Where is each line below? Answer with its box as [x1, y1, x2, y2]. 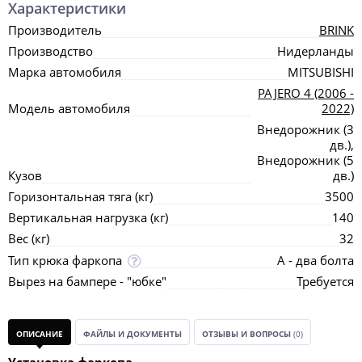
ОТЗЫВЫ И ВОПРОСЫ [202, 328, 293, 339]
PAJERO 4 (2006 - [258, 85, 354, 101]
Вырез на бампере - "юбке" [8, 273, 166, 289]
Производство [8, 43, 93, 59]
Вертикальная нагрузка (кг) [8, 209, 168, 225]
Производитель [8, 22, 102, 38]
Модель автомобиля [8, 100, 130, 116]
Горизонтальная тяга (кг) [8, 188, 153, 204]
